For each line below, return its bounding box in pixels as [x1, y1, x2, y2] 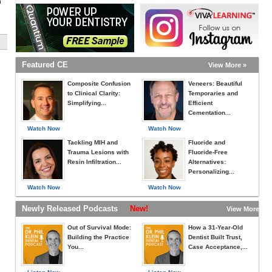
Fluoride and [188, 139, 225, 146]
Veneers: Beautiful [188, 80, 242, 87]
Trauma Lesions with [67, 149, 129, 155]
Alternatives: [188, 158, 226, 165]
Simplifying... [67, 100, 106, 106]
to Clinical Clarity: [67, 90, 120, 97]
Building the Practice [67, 234, 129, 240]
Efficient [188, 100, 212, 106]
